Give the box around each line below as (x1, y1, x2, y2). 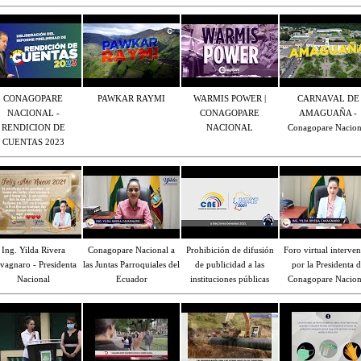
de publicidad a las (195, 259, 264, 269)
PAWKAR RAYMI (98, 93, 165, 103)
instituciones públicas (190, 274, 269, 284)
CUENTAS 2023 (2, 137, 64, 147)
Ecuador (115, 274, 147, 284)
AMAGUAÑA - (299, 108, 357, 118)
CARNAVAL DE (297, 93, 359, 103)
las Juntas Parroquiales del (83, 259, 180, 269)
